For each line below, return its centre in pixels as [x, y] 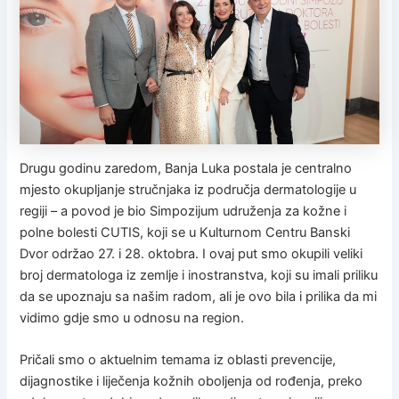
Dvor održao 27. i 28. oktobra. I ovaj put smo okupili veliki [191, 253]
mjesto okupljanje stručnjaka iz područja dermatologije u [188, 189]
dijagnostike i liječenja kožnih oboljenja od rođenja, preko [191, 382]
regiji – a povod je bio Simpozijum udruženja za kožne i [183, 211]
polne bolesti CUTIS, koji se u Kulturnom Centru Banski [185, 232]
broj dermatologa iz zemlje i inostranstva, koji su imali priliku [199, 275]
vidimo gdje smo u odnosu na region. [132, 318]
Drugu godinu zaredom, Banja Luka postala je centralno [186, 168]
